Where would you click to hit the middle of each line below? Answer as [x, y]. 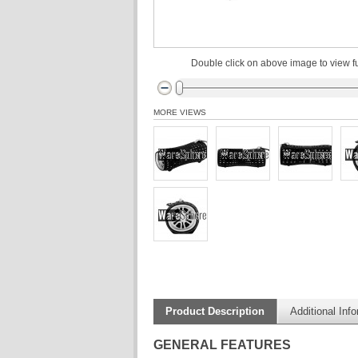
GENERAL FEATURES [222, 344]
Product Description [215, 311]
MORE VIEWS [180, 112]
